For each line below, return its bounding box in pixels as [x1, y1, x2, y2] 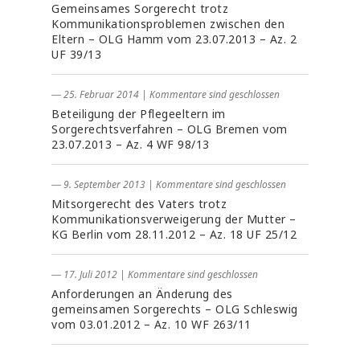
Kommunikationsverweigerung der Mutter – [51, 211, 297, 227]
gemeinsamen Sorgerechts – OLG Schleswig [51, 301, 298, 317]
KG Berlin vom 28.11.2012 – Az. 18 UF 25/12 [51, 227, 297, 242]
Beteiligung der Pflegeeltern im [51, 106, 226, 121]
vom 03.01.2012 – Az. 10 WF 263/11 [51, 317, 252, 332]
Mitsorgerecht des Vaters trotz [51, 196, 227, 211]
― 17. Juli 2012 [51, 268, 117, 281]
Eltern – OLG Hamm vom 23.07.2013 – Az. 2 [51, 31, 297, 47]
